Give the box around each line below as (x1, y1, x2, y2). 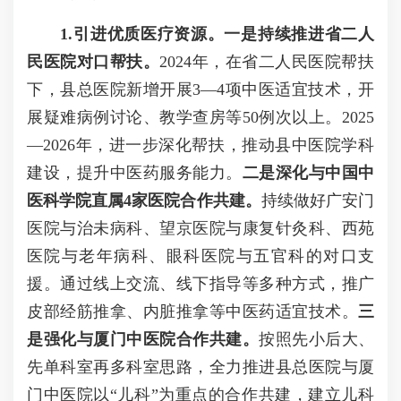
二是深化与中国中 (242, 164, 374, 182)
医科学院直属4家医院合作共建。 (27, 192, 261, 209)
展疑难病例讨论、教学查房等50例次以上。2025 (27, 108, 374, 126)
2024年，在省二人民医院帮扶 (159, 53, 375, 71)
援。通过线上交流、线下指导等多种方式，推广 (27, 275, 374, 293)
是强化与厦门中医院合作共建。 (27, 330, 259, 348)
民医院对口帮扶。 (27, 53, 160, 71)
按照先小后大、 (259, 330, 374, 348)
